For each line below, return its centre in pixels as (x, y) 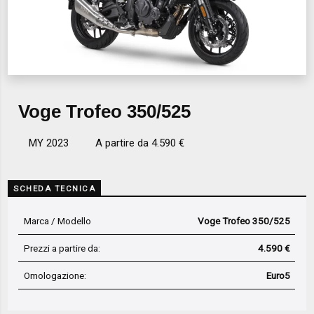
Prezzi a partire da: (62, 248)
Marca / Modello (57, 220)
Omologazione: (55, 275)
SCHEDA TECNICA (55, 189)
